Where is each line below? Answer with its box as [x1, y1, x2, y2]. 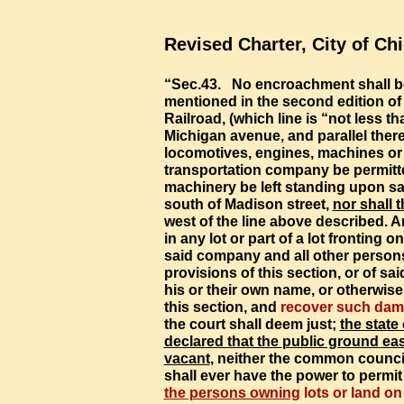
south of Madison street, [163, 197, 333, 212]
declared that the [163, 334, 282, 349]
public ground [281, 334, 379, 349]
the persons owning [163, 385, 300, 400]
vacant [163, 351, 210, 366]
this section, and [163, 299, 280, 315]
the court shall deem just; [163, 317, 340, 332]
